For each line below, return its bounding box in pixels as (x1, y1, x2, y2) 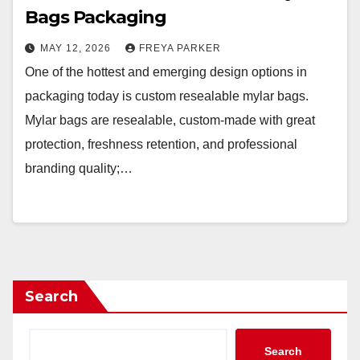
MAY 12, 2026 (40, 43, 114, 54)
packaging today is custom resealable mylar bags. (25, 89, 309, 103)
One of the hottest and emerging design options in (25, 65, 307, 79)
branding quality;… (25, 162, 133, 175)
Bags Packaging (25, 6, 166, 28)
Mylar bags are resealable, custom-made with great (25, 113, 315, 127)
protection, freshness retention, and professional (25, 137, 297, 151)
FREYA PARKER (139, 43, 221, 54)
